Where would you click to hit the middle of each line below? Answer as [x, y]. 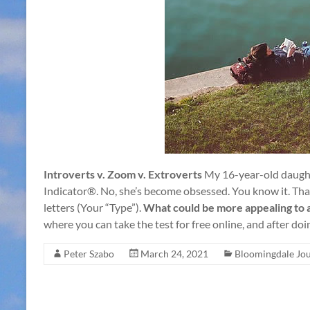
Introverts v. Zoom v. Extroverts [123, 174]
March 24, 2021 [174, 254]
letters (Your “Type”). [93, 207]
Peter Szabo [89, 254]
